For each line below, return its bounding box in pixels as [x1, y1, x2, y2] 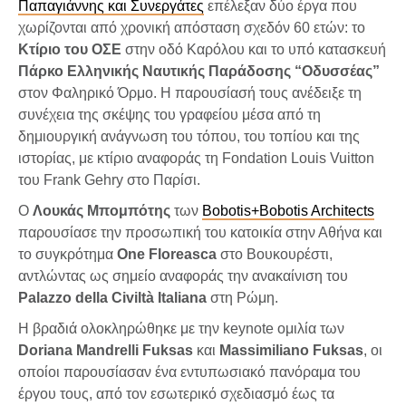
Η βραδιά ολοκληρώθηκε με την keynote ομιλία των [18, 320, 344, 336]
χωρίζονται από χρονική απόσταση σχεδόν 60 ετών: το [18, 19, 365, 35]
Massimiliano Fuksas [219, 342, 363, 358]
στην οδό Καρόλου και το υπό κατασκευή [121, 41, 386, 57]
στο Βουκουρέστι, [217, 246, 333, 262]
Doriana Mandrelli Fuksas [18, 342, 193, 358]
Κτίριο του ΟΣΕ [18, 41, 121, 57]
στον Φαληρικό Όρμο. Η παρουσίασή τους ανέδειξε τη [18, 84, 362, 101]
